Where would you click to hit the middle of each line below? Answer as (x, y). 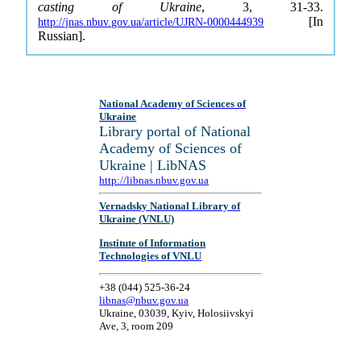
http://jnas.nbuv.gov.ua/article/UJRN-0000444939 (151, 22)
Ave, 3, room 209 (137, 326)
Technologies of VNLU (151, 255)
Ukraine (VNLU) (137, 219)
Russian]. (62, 36)
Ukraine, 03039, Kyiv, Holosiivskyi (177, 313)
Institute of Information (153, 243)
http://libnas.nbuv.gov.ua (154, 180)
